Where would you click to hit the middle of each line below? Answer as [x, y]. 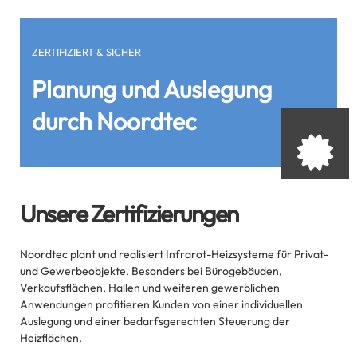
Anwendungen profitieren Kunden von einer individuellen [161, 304]
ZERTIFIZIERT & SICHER [86, 52]
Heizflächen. [51, 338]
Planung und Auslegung [152, 89]
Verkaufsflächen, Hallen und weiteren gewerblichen [150, 288]
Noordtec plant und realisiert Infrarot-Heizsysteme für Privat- [174, 254]
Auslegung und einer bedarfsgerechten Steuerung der [155, 321]
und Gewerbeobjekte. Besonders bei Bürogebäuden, [151, 271]
